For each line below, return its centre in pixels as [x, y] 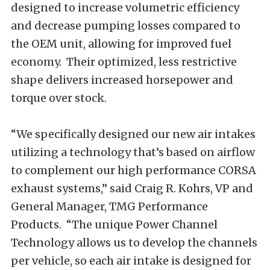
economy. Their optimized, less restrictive [124, 62]
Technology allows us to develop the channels [134, 243]
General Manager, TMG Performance [109, 206]
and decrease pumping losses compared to [126, 26]
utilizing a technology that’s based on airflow [133, 152]
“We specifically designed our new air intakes [133, 134]
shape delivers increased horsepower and [122, 80]
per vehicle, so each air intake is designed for [131, 261]
